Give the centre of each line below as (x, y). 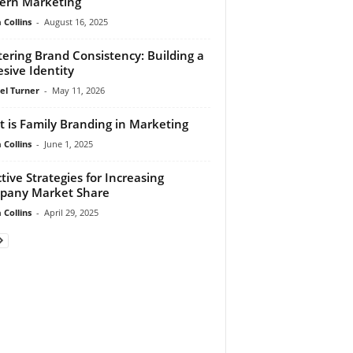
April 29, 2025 (71, 212)
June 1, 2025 (68, 143)
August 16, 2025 (76, 21)
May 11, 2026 (78, 90)
